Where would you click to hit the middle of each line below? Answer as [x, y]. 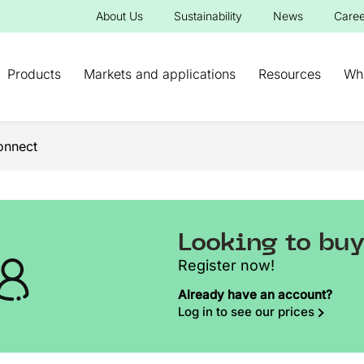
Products [34, 74]
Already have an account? [255, 295]
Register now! [226, 265]
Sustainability [208, 16]
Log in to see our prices [246, 312]
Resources [290, 74]
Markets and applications [160, 74]
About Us [119, 16]
